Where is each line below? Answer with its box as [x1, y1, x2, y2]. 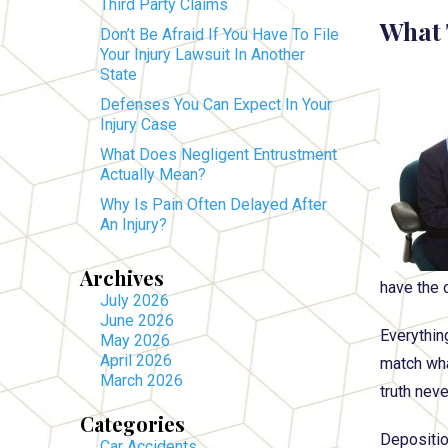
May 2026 [100, 331, 170, 350]
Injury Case [100, 115, 177, 134]
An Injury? [100, 215, 167, 234]
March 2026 [100, 371, 183, 390]
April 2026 [100, 351, 172, 370]
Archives [80, 264, 164, 291]
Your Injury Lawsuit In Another [100, 45, 305, 64]
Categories [80, 410, 185, 437]
